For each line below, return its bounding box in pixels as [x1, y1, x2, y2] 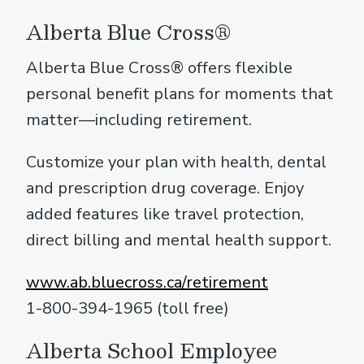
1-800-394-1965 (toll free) [26, 297, 229, 319]
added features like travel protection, [26, 202, 304, 225]
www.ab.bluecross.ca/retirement [26, 271, 268, 293]
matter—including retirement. [26, 108, 252, 131]
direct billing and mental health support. [26, 228, 331, 251]
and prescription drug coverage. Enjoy [26, 176, 304, 199]
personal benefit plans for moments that [26, 82, 333, 105]
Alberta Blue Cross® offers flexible [26, 56, 292, 79]
